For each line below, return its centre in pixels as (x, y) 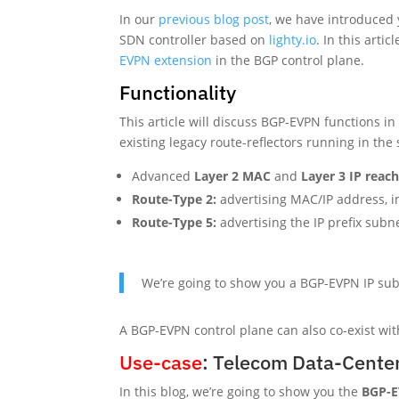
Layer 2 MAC (233, 175)
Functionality (178, 92)
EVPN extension (166, 60)
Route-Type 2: (175, 199)
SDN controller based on (195, 39)
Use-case (161, 362)
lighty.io (293, 39)
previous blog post (214, 19)
